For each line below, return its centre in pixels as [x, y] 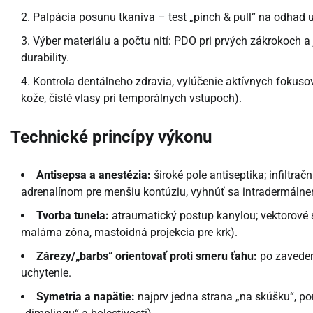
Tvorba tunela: [73, 215]
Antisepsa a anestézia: [94, 175]
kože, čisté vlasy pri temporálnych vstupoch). [131, 98]
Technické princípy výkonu [111, 137]
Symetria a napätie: [86, 296]
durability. [45, 57]
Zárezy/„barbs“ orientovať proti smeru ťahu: [147, 256]
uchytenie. [46, 272]
